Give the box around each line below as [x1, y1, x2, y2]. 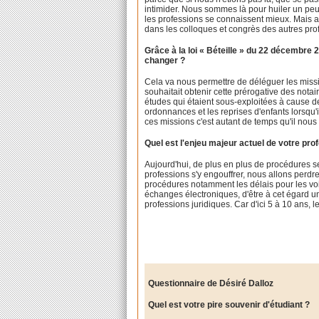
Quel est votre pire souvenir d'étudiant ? [148, 299, 310, 310]
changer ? [145, 55, 186, 66]
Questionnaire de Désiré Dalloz [148, 278, 274, 288]
